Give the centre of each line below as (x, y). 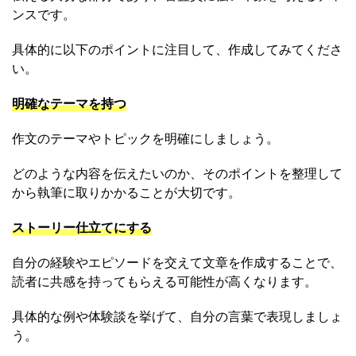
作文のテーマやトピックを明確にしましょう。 (145, 139)
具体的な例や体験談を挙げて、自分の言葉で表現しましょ (177, 317)
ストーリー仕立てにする (82, 228)
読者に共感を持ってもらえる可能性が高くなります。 (164, 282)
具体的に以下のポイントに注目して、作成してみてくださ (177, 50)
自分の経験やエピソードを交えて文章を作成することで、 (177, 263)
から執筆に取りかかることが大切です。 (126, 193)
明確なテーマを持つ (69, 104)
